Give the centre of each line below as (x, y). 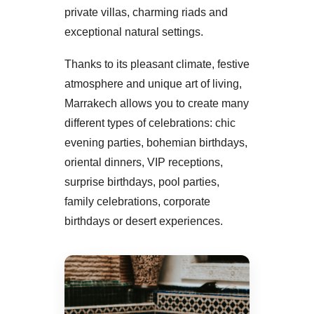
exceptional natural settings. (134, 32)
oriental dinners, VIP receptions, (144, 162)
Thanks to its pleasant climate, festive (157, 64)
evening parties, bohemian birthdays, (156, 142)
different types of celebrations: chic (150, 123)
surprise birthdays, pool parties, (142, 182)
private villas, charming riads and (146, 12)
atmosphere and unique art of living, (153, 83)
